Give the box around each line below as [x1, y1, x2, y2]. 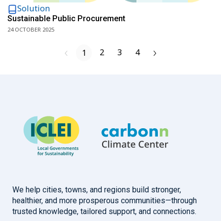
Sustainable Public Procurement [7, 14, 125, 23]
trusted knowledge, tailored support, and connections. [12, 207, 196, 217]
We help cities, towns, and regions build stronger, [12, 185, 181, 195]
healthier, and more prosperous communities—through [12, 196, 197, 206]
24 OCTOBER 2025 [7, 26, 54, 34]
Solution [17, 3, 50, 14]
